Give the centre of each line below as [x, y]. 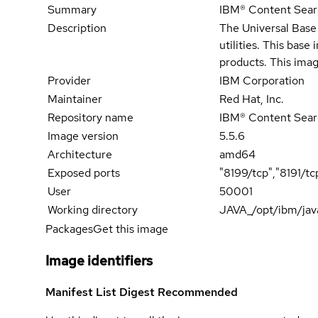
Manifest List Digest [102, 292]
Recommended [198, 292]
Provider [69, 80]
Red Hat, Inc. [252, 99]
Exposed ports [84, 172]
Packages [69, 229]
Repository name [91, 117]
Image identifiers [99, 261]
